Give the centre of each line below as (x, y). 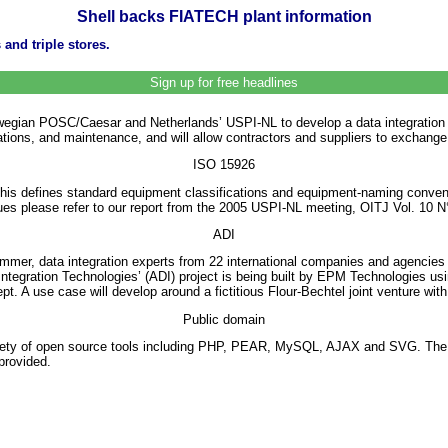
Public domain (224, 319)
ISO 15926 (224, 165)
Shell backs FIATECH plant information (224, 16)
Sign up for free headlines (224, 82)
